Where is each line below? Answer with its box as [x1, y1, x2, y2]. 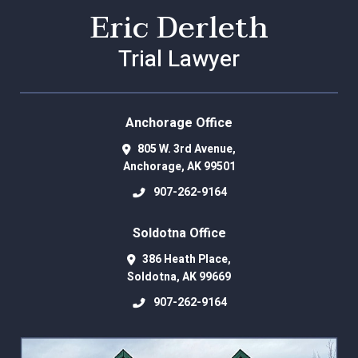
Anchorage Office [125, 113, 233, 133]
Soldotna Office [132, 223, 226, 243]
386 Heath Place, [140, 250, 231, 268]
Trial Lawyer [118, 42, 240, 76]
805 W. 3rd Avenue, [135, 140, 236, 157]
